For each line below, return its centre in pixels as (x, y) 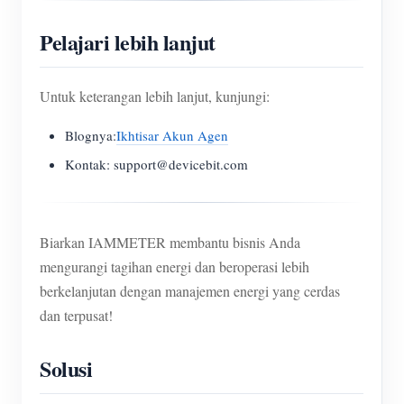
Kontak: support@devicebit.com (156, 164)
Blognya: (91, 135)
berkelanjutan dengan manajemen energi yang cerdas (190, 291)
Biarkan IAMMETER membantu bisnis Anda (170, 242)
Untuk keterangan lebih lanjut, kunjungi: (155, 96)
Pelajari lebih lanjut (128, 42)
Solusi (66, 368)
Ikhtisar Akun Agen (172, 135)
